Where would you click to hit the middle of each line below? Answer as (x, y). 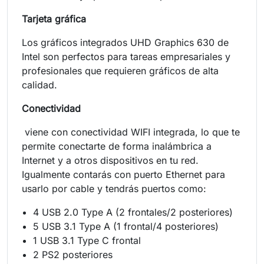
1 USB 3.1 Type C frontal (89, 240)
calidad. (39, 85)
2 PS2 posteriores (73, 254)
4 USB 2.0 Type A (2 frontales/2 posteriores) (133, 212)
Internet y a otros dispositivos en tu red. (110, 160)
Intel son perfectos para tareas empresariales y (126, 56)
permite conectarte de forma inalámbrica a (117, 146)
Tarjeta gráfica (54, 19)
